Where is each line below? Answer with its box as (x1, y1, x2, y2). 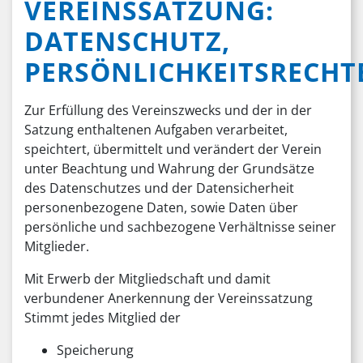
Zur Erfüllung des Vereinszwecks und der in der (24, 101, 312, 119)
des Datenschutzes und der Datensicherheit (24, 179, 294, 197)
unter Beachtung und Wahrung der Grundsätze (24, 160, 314, 177)
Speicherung (57, 341, 134, 359)
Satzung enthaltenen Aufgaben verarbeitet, (24, 121, 288, 139)
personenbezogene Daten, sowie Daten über (24, 199, 298, 216)
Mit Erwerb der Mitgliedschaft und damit (24, 270, 271, 288)
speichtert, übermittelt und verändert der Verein (24, 140, 322, 158)
